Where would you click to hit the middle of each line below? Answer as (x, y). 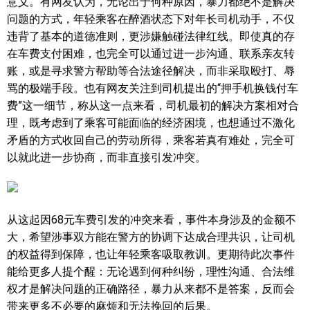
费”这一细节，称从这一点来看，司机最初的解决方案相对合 (153, 106)
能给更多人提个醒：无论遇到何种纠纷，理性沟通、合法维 (151, 272)
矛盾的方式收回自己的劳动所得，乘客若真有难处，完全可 (151, 140)
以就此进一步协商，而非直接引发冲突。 (107, 157)
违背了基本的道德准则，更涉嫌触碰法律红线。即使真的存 (151, 36)
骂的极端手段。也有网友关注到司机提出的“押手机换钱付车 (153, 88)
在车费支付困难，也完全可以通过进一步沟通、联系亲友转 (151, 54)
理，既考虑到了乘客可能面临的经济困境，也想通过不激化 (151, 123)
